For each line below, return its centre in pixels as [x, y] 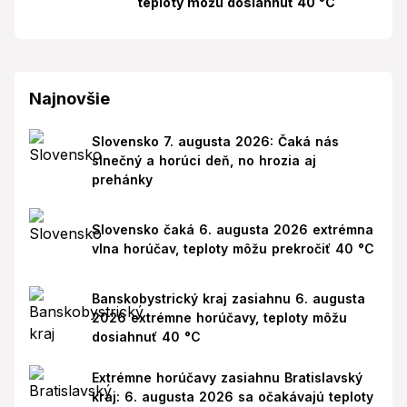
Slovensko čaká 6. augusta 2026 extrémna [232, 229]
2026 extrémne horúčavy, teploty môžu [219, 318]
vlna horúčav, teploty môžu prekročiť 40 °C [233, 248]
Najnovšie [69, 99]
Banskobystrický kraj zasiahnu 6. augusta [228, 299]
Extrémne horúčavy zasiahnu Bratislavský [227, 377]
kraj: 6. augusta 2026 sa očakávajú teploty [232, 396]
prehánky [122, 179]
